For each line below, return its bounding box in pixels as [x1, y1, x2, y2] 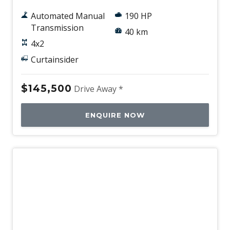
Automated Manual [30, 10, 105, 22]
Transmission [30, 22, 84, 34]
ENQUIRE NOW [85, 111, 145, 120]
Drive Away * [74, 83, 123, 95]
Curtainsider [30, 54, 79, 66]
